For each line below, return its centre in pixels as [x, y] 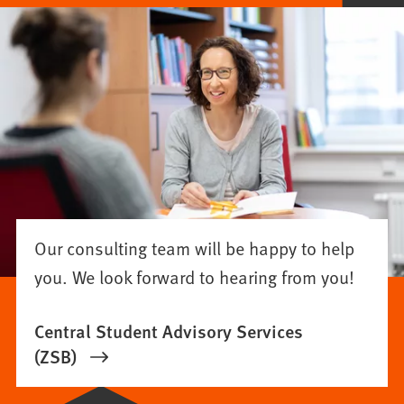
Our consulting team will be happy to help [195, 248]
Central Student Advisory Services [169, 331]
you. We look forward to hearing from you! [195, 276]
